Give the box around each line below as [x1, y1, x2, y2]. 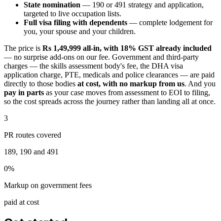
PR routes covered [4, 131, 61, 140]
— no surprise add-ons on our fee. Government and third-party [4, 53, 199, 62]
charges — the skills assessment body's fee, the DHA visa [4, 62, 183, 71]
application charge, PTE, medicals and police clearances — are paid [4, 71, 215, 79]
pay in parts [4, 88, 44, 97]
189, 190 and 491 [4, 147, 59, 156]
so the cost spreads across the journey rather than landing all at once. [4, 97, 216, 106]
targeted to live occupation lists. [24, 9, 121, 18]
